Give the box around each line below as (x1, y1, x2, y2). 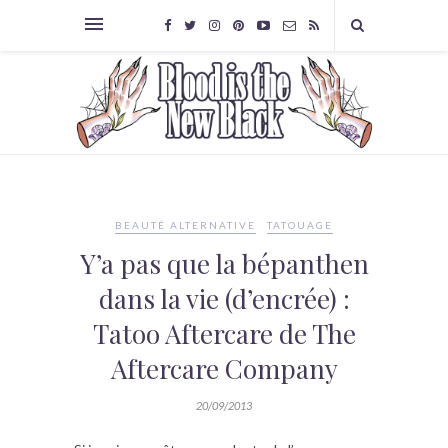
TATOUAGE (267, 219, 333, 232)
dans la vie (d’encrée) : (98, 281, 350, 317)
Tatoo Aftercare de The (92, 316, 356, 352)
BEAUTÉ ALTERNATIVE (115, 219, 256, 232)
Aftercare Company (110, 351, 338, 387)
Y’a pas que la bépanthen (79, 246, 369, 282)
